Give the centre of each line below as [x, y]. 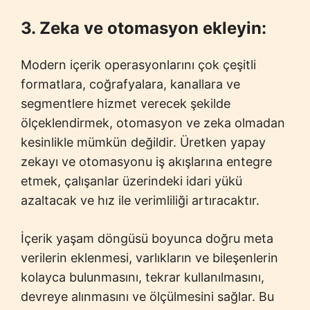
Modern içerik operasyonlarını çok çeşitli [138, 64]
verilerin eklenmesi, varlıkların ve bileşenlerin [149, 257]
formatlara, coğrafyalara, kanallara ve [130, 84]
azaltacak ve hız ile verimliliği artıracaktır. [140, 200]
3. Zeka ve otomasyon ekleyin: [144, 28]
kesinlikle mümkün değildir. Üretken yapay [143, 142]
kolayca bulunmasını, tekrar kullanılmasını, [143, 277]
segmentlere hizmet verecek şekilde [126, 103]
